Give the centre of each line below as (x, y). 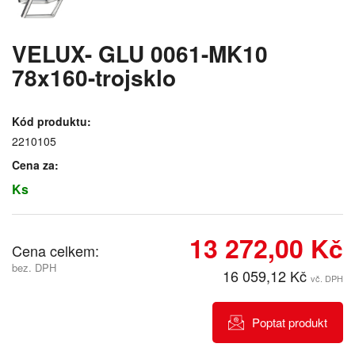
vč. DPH (327, 279)
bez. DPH (34, 268)
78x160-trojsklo (94, 78)
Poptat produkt (290, 323)
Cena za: (35, 165)
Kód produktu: (52, 122)
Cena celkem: (55, 251)
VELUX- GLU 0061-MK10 (140, 54)
